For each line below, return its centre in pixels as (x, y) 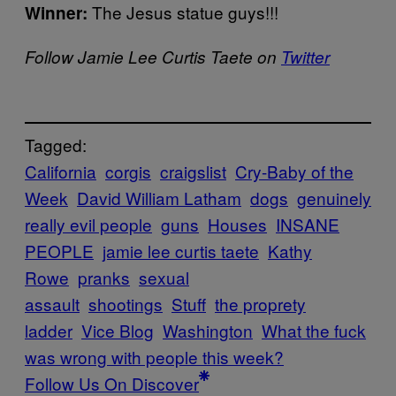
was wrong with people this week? (154, 357)
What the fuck (314, 331)
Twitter (305, 56)
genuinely (334, 198)
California (61, 171)
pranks (104, 278)
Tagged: (56, 145)
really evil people (88, 225)
